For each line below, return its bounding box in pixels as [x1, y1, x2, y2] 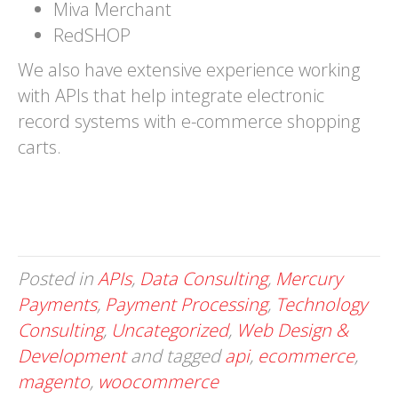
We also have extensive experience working [18, 58, 360, 82]
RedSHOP [53, 23, 131, 47]
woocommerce [98, 370, 219, 394]
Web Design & [236, 318, 348, 342]
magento [18, 370, 90, 394]
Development [18, 344, 126, 368]
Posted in [18, 267, 98, 291]
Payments [18, 292, 97, 316]
